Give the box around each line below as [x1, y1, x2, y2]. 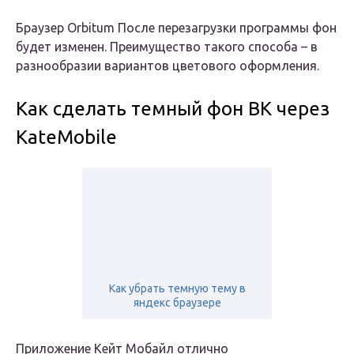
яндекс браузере [133, 296, 221, 310]
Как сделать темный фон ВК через [16, 98, 330, 120]
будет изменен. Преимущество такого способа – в [16, 40, 318, 55]
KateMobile [16, 126, 117, 149]
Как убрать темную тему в [108, 282, 246, 296]
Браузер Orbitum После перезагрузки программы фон [16, 21, 337, 36]
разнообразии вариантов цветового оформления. [16, 58, 319, 73]
